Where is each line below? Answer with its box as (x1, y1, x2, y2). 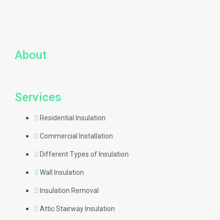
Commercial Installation (40, 132, 113, 140)
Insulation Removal (40, 187, 99, 194)
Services (15, 90, 61, 104)
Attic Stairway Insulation (40, 205, 115, 213)
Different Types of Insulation (40, 150, 129, 158)
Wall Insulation (40, 168, 84, 176)
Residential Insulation (40, 114, 106, 122)
